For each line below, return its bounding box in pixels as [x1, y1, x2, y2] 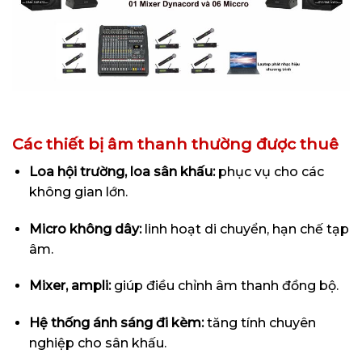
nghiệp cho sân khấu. [28, 335, 166, 351]
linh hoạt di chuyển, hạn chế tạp [141, 221, 349, 237]
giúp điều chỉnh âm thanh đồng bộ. [110, 278, 339, 294]
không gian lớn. [28, 183, 128, 200]
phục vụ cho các [214, 163, 324, 179]
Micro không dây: [28, 221, 141, 237]
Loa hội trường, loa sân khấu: [28, 163, 215, 179]
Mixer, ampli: [28, 278, 111, 294]
